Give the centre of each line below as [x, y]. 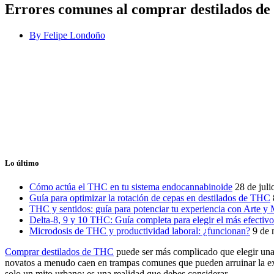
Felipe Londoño [73, 35]
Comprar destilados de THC [59, 252]
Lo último [22, 163]
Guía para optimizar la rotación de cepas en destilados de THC [150, 198]
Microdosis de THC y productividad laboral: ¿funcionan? [140, 231]
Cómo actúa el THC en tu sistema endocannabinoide [131, 187]
